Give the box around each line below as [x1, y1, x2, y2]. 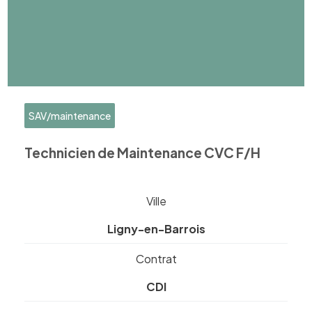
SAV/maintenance [29, 109, 111, 122]
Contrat [135, 251, 177, 266]
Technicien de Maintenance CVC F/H [24, 143, 261, 161]
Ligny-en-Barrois [107, 221, 205, 236]
